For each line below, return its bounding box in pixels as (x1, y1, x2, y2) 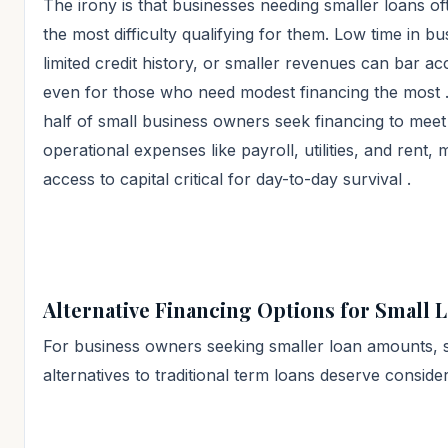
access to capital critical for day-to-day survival (43, 168, 407, 189)
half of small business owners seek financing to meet (43, 110, 446, 131)
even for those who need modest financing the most (43, 81, 445, 102)
